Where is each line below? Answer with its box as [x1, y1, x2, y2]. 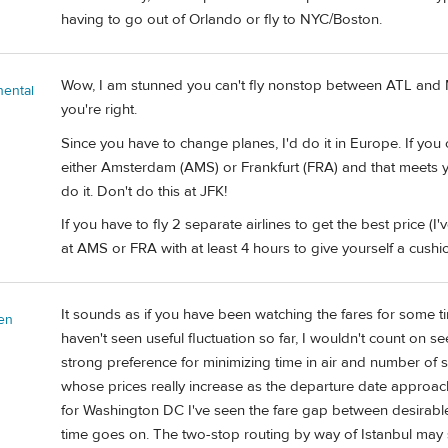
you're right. [61, 100, 137, 120]
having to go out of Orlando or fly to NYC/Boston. [61, 9, 382, 29]
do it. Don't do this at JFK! [61, 181, 227, 201]
